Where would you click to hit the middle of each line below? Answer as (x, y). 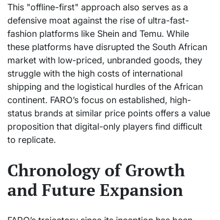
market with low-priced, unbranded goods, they (105, 60)
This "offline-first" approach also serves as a (98, 7)
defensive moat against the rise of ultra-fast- (98, 21)
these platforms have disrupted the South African (107, 47)
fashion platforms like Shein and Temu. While (98, 34)
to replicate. (32, 140)
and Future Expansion (95, 190)
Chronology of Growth (96, 170)
